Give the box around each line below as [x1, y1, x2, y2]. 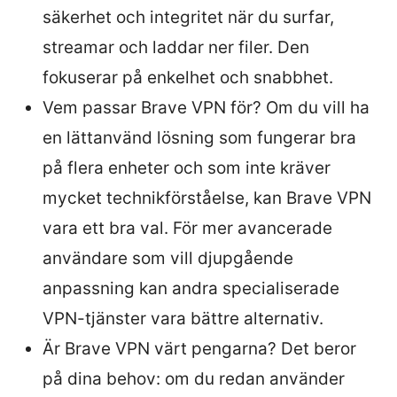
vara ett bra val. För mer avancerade [43, 217, 332, 238]
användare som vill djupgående [43, 247, 293, 269]
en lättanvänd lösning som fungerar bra [43, 127, 356, 148]
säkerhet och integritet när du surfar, [43, 6, 334, 27]
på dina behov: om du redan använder [43, 368, 345, 389]
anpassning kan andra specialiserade [43, 277, 339, 299]
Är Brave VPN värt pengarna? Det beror [43, 338, 356, 359]
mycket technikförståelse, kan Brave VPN [43, 187, 371, 208]
